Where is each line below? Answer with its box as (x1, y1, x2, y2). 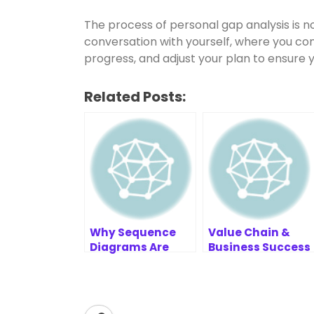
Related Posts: (84, 87, 186, 107)
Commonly (90, 254, 156, 269)
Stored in (90, 269, 142, 284)
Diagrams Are (90, 240, 169, 254)
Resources (208, 254, 269, 269)
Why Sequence (90, 225, 176, 240)
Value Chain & (208, 225, 290, 240)
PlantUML (90, 284, 144, 299)
